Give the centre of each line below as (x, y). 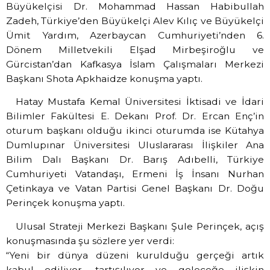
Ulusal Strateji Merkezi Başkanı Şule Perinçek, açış (140, 226)
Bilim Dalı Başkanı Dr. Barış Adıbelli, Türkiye (135, 160)
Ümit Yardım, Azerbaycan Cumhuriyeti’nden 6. (135, 36)
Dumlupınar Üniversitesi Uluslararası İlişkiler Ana (135, 145)
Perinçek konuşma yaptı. (67, 203)
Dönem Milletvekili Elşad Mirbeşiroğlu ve (135, 50)
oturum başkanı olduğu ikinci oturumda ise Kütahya (135, 131)
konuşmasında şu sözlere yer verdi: (91, 240)
